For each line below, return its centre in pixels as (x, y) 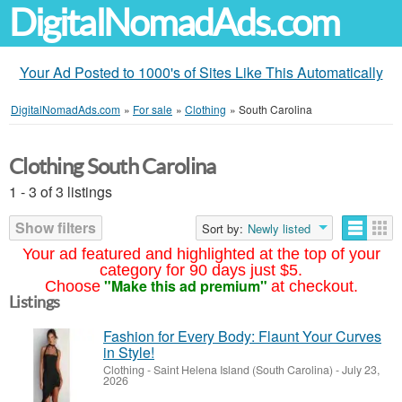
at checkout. (314, 286)
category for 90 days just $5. (201, 270)
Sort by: (223, 228)
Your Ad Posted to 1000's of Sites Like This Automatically (201, 72)
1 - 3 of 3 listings (61, 192)
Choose (72, 286)
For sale (153, 109)
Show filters (56, 227)
